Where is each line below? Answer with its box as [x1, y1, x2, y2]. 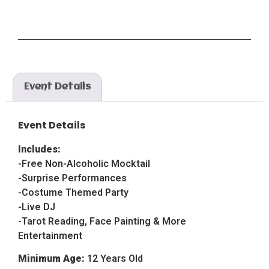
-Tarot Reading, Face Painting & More [18, 215, 186, 227]
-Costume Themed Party [18, 186, 128, 198]
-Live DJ [18, 201, 55, 213]
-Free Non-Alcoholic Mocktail [18, 157, 150, 169]
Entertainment [18, 229, 82, 241]
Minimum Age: [18, 252, 87, 264]
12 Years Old [87, 252, 143, 264]
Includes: [18, 143, 61, 155]
